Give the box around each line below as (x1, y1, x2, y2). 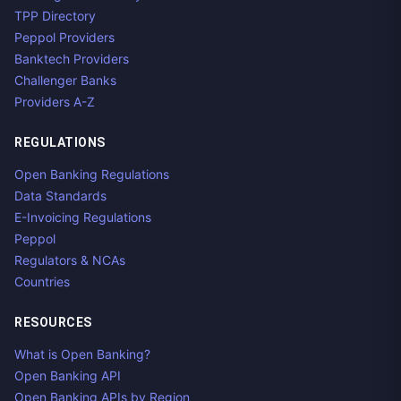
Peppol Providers (14, 30, 115, 45)
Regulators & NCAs (14, 252, 125, 268)
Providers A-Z (14, 94, 95, 109)
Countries (14, 274, 70, 289)
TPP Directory (14, 8, 96, 23)
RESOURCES (14, 315, 92, 329)
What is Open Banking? (14, 346, 150, 362)
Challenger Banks (14, 73, 116, 88)
